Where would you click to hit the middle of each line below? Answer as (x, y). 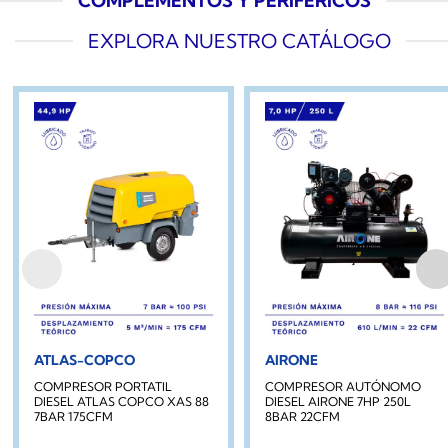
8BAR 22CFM (302, 416)
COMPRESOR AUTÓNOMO (343, 386)
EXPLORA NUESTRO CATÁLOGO (239, 40)
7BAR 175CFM (74, 416)
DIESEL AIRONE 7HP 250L (338, 401)
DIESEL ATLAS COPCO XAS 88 (122, 401)
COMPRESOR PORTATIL (103, 386)
